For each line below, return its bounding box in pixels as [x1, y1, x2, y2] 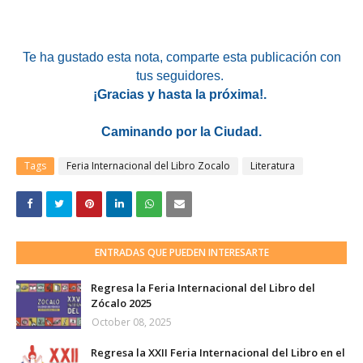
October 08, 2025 [92, 314, 172, 329]
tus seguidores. [136, 68, 224, 83]
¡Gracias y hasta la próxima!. [93, 87, 270, 101]
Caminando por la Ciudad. [101, 124, 262, 139]
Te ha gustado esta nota [22, 49, 160, 64]
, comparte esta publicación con [159, 49, 341, 64]
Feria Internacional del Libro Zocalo [66, 158, 230, 173]
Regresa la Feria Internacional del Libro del [91, 280, 315, 295]
